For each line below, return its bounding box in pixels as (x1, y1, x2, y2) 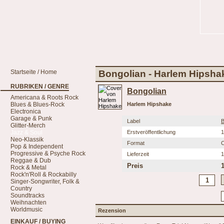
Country (10, 185, 32, 192)
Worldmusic (10, 206, 42, 213)
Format (127, 140, 144, 146)
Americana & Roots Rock (10, 94, 78, 101)
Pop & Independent (10, 143, 63, 150)
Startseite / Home (10, 68, 57, 75)
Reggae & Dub (10, 157, 51, 164)
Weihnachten (10, 199, 46, 206)
